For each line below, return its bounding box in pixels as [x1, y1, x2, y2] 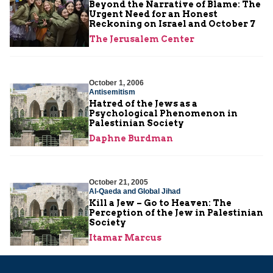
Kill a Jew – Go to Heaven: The [89, 197, 232, 208]
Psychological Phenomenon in [89, 108, 238, 118]
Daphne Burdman [89, 133, 173, 143]
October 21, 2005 [89, 177, 148, 186]
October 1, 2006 [89, 78, 144, 87]
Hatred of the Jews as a [89, 98, 197, 108]
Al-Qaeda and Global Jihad [89, 186, 180, 196]
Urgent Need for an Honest [89, 9, 218, 19]
